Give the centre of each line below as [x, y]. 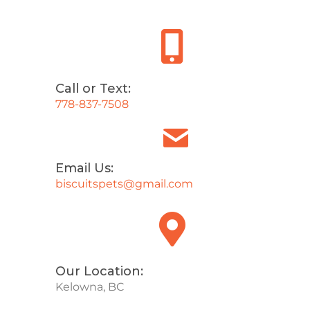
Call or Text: [93, 88]
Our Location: [99, 271]
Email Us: [84, 168]
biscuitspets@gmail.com [124, 183]
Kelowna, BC [90, 286]
